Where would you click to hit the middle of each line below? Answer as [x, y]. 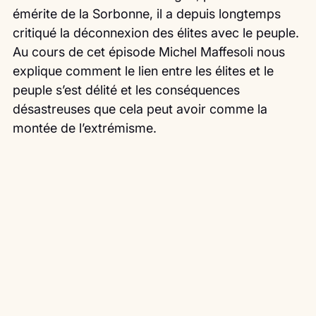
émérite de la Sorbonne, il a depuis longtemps [148, 14]
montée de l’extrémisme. [85, 128]
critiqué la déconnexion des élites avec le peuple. [156, 33]
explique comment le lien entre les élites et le [145, 71]
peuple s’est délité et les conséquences [128, 90]
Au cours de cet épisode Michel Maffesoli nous [151, 52]
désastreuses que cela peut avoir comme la [142, 109]
